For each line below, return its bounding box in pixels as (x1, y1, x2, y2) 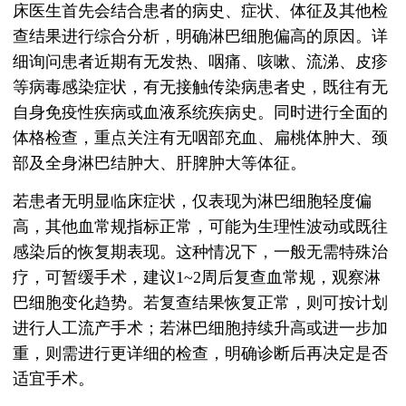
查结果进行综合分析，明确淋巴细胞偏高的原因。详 (13, 27, 388, 46)
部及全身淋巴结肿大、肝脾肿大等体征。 (13, 154, 306, 173)
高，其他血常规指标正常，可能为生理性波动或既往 (13, 217, 388, 237)
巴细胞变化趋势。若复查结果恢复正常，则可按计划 (13, 294, 388, 313)
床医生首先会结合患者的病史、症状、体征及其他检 (13, 2, 388, 21)
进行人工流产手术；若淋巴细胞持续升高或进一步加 (13, 319, 388, 338)
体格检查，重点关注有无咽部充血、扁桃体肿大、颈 (13, 129, 388, 148)
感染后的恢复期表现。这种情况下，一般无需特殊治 (13, 243, 388, 262)
